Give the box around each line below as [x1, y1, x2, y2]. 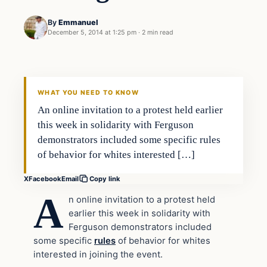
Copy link [89, 175, 120, 184]
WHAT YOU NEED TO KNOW [38, 89, 139, 97]
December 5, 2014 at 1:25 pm [48, 29, 136, 37]
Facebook [29, 174, 61, 183]
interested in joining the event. [33, 249, 163, 260]
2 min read [142, 29, 173, 37]
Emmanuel [58, 18, 98, 27]
